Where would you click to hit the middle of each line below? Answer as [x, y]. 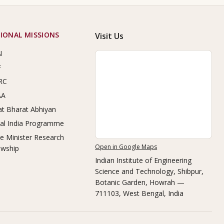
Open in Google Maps [126, 147]
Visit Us [109, 36]
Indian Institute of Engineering [143, 160]
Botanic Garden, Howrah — [140, 182]
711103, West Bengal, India [139, 193]
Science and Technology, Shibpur [148, 171]
